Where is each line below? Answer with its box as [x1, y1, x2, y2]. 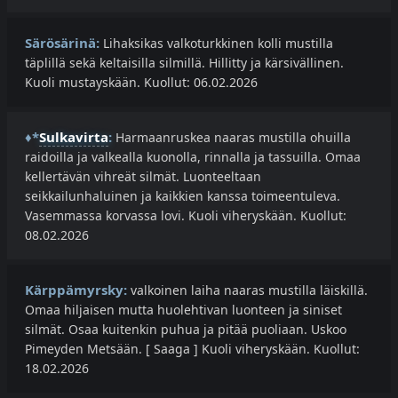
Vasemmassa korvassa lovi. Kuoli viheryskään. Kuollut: [25, 207, 346, 225]
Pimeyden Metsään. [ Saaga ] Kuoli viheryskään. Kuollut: [25, 340, 360, 358]
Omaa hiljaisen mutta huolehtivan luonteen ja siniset [25, 301, 342, 319]
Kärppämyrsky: [25, 281, 127, 299]
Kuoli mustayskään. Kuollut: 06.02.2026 [25, 74, 258, 92]
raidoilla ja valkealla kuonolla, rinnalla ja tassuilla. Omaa [25, 148, 361, 166]
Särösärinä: [25, 34, 99, 52]
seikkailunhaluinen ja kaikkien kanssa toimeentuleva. [25, 187, 340, 205]
